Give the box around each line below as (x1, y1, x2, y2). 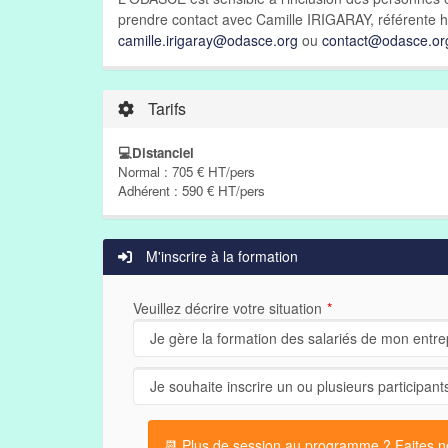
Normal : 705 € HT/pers (118, 162, 255, 181)
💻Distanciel (118, 143, 194, 162)
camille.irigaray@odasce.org (118, 30, 298, 50)
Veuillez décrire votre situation (133, 298, 322, 318)
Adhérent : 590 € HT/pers (118, 181, 265, 200)
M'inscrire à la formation (142, 246, 298, 266)
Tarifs (144, 97, 186, 120)
